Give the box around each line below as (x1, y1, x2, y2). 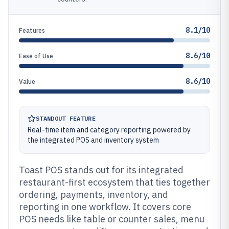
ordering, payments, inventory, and (19, 189, 168, 200)
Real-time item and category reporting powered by (28, 125, 191, 134)
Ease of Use (19, 52, 53, 60)
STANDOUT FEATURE (36, 114, 96, 122)
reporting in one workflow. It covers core (19, 201, 191, 213)
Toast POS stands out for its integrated (19, 164, 184, 176)
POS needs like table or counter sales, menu (19, 213, 204, 225)
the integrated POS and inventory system (28, 135, 159, 145)
